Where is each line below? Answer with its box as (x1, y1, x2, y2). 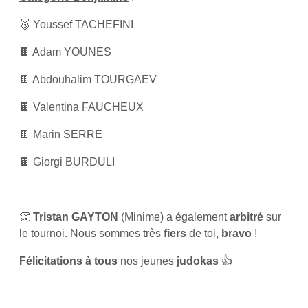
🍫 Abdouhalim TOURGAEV (19, 74, 157, 85)
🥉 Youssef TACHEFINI (19, 19, 133, 30)
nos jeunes (118, 255, 177, 267)
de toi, (186, 228, 221, 239)
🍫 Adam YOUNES (19, 46, 111, 58)
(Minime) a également (118, 211, 230, 223)
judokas (177, 255, 219, 267)
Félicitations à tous (19, 255, 118, 267)
